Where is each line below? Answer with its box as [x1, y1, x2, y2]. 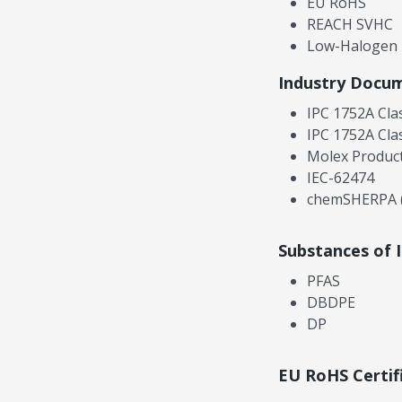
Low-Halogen [306, 36, 398, 57]
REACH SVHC [306, 14, 393, 35]
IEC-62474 [306, 168, 374, 188]
